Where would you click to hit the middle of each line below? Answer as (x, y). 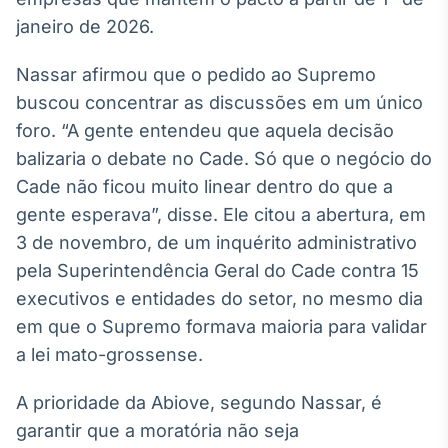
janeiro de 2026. (85, 26)
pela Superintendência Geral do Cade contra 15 (217, 270)
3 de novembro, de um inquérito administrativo (216, 242)
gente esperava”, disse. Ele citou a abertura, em (221, 214)
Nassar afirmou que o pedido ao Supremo (196, 74)
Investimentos (265, 348)
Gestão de (265, 324)
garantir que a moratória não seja (157, 430)
